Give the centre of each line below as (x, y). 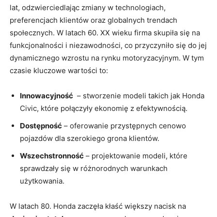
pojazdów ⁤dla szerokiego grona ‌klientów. (90, 139)
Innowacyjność (46, 96)
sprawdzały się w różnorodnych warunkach (94, 169)
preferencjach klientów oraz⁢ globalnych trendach (93, 20)
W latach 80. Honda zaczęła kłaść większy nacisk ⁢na (98, 206)
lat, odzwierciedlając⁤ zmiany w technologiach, (88, 8)
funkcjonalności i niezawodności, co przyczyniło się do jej (108, 46)
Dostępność (41, 126)
